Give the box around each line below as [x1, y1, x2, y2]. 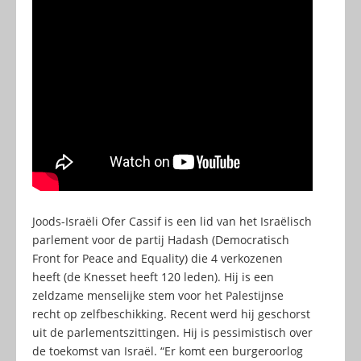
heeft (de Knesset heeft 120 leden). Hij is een [32, 269, 274, 285]
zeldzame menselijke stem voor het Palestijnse [32, 288, 284, 304]
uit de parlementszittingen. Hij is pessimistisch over [32, 325, 313, 341]
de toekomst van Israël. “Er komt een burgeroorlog [32, 343, 303, 359]
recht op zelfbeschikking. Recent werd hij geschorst [32, 306, 310, 322]
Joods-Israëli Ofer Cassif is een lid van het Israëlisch [32, 214, 312, 230]
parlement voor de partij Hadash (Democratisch [32, 232, 289, 248]
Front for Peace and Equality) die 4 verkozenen [32, 251, 283, 267]
